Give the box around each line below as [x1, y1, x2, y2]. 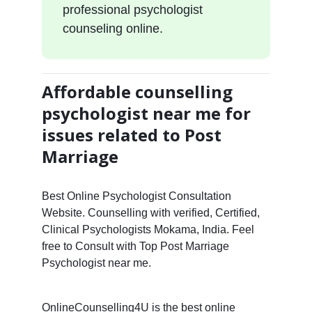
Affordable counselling [41, 79, 233, 103]
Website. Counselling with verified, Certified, [41, 206, 260, 219]
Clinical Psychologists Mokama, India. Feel [41, 223, 254, 235]
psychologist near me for [41, 101, 251, 125]
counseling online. [62, 21, 163, 36]
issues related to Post [41, 123, 221, 146]
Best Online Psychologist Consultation [41, 189, 231, 202]
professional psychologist [62, 2, 203, 17]
